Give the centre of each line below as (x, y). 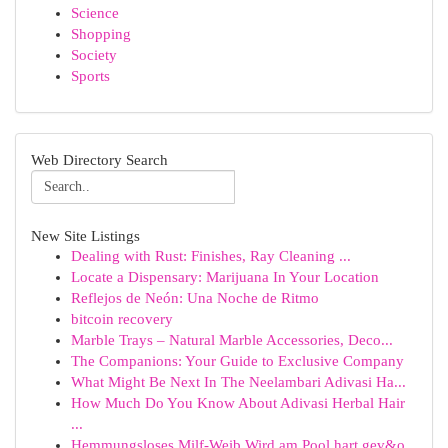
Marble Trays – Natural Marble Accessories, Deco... (232, 340)
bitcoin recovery (122, 319)
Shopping (101, 34)
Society (94, 55)
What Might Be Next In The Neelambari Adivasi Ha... (238, 382)
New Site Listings (85, 235)
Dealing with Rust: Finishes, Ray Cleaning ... (211, 256)
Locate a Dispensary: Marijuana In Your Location (225, 277)
